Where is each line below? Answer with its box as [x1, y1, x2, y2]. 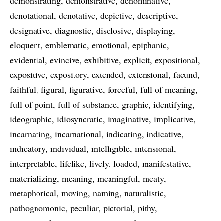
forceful [108, 83, 135, 95]
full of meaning [140, 83, 195, 95]
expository [50, 69, 87, 80]
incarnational [55, 128, 101, 140]
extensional [128, 69, 168, 80]
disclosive [96, 24, 131, 36]
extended [92, 69, 123, 80]
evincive [50, 54, 79, 66]
